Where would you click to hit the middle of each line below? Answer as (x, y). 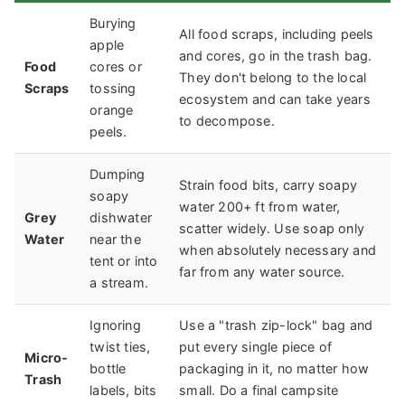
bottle (108, 368)
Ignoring (115, 325)
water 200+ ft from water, (260, 206)
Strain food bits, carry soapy (268, 184)
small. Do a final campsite (259, 390)
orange (112, 109)
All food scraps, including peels (277, 33)
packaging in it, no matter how (274, 368)
